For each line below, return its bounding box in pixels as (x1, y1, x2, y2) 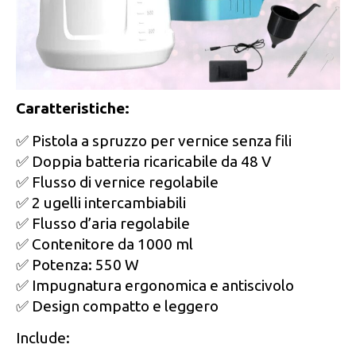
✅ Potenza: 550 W (16, 255, 139, 273)
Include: (16, 329, 70, 347)
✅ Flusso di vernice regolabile (16, 172, 219, 191)
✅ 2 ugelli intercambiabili (16, 193, 186, 211)
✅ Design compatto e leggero (16, 296, 219, 315)
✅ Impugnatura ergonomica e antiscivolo (16, 276, 294, 294)
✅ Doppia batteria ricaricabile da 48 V (16, 152, 271, 170)
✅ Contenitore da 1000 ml (16, 234, 193, 253)
